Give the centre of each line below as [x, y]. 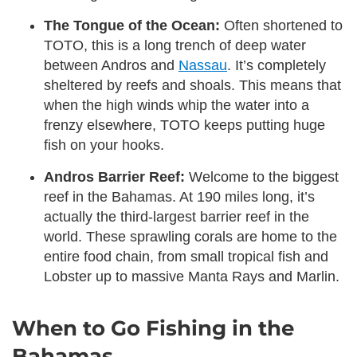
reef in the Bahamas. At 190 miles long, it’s [179, 196]
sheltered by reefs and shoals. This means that [192, 85]
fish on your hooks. [104, 145]
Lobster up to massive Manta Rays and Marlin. [192, 276]
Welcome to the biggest [262, 177]
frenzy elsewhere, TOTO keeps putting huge [184, 125]
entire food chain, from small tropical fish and [186, 256]
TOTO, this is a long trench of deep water [175, 45]
